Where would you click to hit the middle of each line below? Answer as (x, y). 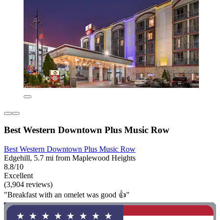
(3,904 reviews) (28, 184)
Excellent (18, 175)
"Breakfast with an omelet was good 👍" (67, 194)
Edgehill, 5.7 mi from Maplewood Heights (70, 158)
